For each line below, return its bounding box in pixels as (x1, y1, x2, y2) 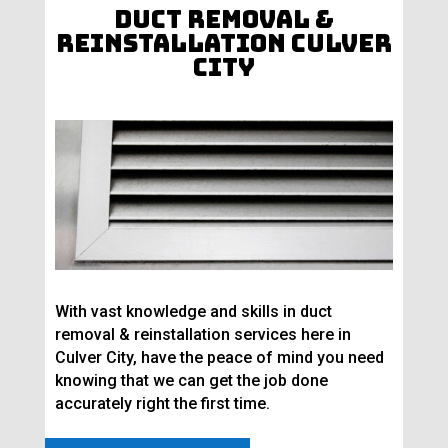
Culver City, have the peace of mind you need (54, 348, 384, 368)
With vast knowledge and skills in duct (54, 302, 332, 322)
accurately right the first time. (54, 394, 270, 414)
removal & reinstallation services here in (54, 325, 351, 345)
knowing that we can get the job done (54, 371, 328, 391)
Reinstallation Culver (55, 28, 392, 60)
